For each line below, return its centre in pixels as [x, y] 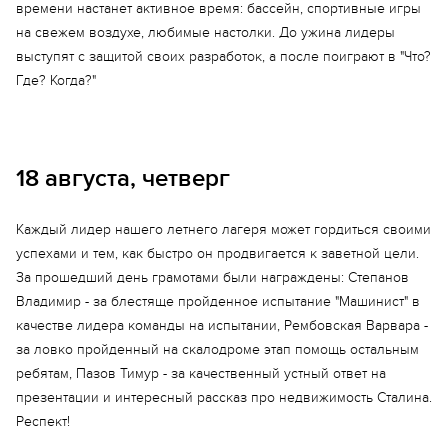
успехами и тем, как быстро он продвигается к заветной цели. [217, 253]
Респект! [43, 421]
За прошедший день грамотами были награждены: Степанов [212, 277]
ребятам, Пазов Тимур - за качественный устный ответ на [201, 373]
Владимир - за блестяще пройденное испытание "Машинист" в [218, 301]
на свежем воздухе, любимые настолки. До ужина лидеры [205, 32]
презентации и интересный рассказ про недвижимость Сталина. [224, 397]
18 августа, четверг [123, 178]
